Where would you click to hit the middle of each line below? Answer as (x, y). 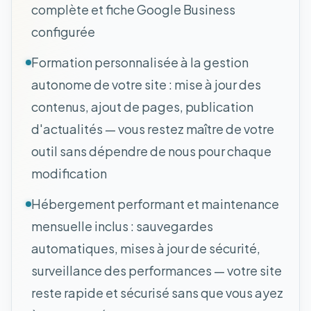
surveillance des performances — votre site (157, 270)
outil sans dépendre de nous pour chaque (151, 151)
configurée (63, 31)
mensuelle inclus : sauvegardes (122, 226)
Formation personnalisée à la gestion (140, 62)
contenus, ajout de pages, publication (142, 106)
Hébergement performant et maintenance (155, 203)
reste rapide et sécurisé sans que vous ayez (157, 292)
